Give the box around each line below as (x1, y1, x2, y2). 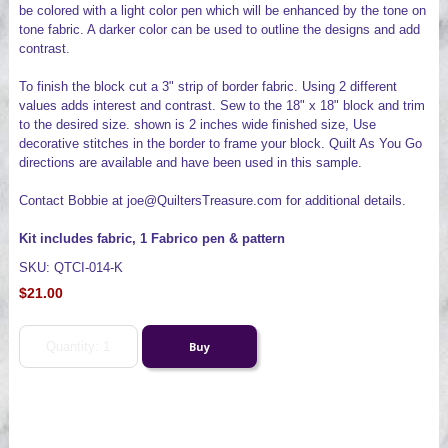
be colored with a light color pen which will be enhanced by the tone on (18, 3, 426, 19)
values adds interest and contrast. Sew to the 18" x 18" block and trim (18, 98, 425, 114)
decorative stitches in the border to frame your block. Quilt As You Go (18, 136, 422, 152)
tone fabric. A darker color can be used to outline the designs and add (18, 22, 420, 38)
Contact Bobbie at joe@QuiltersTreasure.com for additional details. (18, 193, 406, 209)
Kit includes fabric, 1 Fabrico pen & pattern (18, 231, 285, 247)
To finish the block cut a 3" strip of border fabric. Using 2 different (18, 79, 397, 95)
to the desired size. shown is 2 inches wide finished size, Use (18, 117, 376, 133)
